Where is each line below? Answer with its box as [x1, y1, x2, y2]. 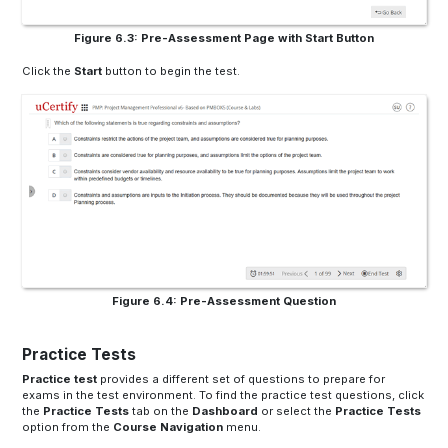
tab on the [129, 404, 193, 419]
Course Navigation [113, 420, 227, 435]
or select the [258, 404, 336, 419]
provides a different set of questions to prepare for [97, 372, 386, 387]
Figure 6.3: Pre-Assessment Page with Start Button [74, 30, 374, 45]
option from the [22, 420, 114, 435]
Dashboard [192, 404, 259, 419]
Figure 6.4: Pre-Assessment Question [112, 293, 336, 308]
